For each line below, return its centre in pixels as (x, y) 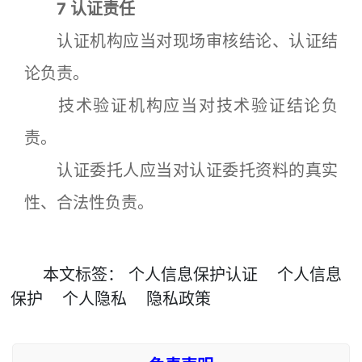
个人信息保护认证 (193, 275)
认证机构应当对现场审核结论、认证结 (181, 42)
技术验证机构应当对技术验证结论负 (181, 106)
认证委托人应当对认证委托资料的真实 (181, 171)
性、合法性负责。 (89, 203)
